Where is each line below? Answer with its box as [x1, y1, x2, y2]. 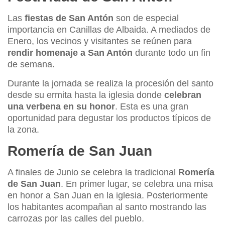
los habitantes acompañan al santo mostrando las [8, 202, 206, 212]
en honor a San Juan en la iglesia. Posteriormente [8, 190, 208, 201]
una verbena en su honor [8, 101, 115, 112]
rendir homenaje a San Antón [8, 48, 133, 58]
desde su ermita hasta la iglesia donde [8, 90, 164, 100]
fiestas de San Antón [25, 13, 116, 24]
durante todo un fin [133, 48, 210, 58]
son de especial [116, 13, 179, 24]
